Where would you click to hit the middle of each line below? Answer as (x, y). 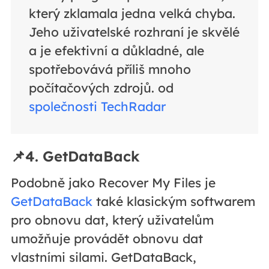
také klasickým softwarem (174, 201)
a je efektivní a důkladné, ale (116, 51)
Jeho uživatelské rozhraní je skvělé (134, 32)
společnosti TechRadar (97, 107)
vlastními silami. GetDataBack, (103, 257)
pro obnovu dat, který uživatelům (112, 219)
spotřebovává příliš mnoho (110, 69)
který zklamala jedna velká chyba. (132, 14)
